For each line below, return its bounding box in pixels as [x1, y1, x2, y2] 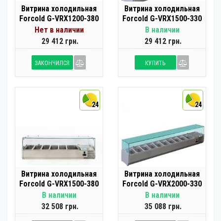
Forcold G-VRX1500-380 [19, 179, 99, 188]
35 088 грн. [145, 202, 182, 211]
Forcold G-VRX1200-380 [19, 14, 99, 23]
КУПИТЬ [145, 60, 165, 67]
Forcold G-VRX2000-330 [122, 179, 202, 188]
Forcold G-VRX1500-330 [122, 14, 202, 23]
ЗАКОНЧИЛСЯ [35, 60, 70, 67]
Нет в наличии [34, 25, 84, 35]
